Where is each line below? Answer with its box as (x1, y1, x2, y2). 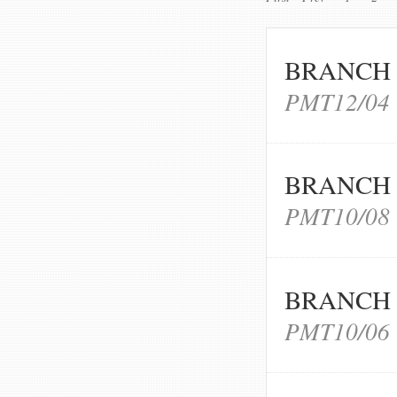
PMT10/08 (284, 199, 390, 232)
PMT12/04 (284, 84, 390, 117)
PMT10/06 (284, 315, 390, 347)
